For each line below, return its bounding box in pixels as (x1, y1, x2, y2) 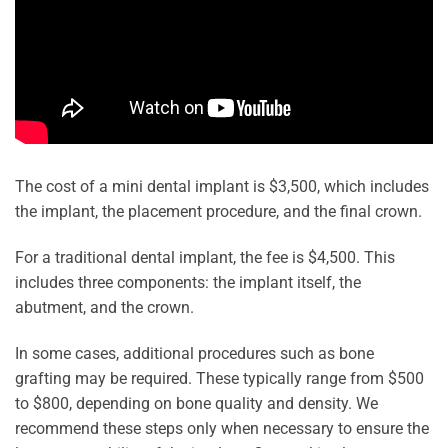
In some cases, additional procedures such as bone (15, 343, 374, 363)
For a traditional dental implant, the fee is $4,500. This (15, 247, 395, 267)
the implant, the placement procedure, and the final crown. (15, 201, 422, 221)
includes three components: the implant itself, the (15, 272, 361, 292)
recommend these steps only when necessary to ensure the (15, 418, 429, 438)
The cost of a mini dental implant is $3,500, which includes (15, 176, 429, 196)
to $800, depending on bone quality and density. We (15, 393, 378, 413)
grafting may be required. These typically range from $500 (15, 368, 424, 388)
